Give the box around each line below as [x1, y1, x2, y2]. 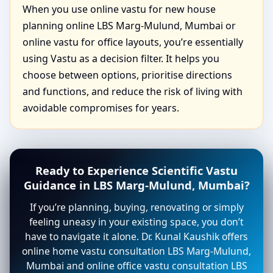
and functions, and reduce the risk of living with [23, 85, 243, 99]
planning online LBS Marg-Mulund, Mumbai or [23, 19, 236, 33]
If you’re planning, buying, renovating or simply [29, 200, 244, 214]
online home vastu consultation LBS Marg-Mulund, [22, 244, 251, 258]
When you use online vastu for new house [23, 2, 216, 16]
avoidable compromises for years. [23, 101, 179, 115]
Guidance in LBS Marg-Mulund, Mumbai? [23, 177, 250, 193]
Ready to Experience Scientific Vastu [35, 163, 238, 179]
